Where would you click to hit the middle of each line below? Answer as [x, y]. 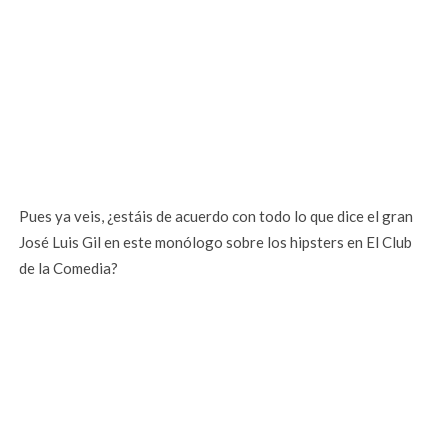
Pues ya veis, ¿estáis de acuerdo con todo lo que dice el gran [216, 216]
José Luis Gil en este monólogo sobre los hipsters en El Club [216, 242]
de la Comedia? [69, 268]
